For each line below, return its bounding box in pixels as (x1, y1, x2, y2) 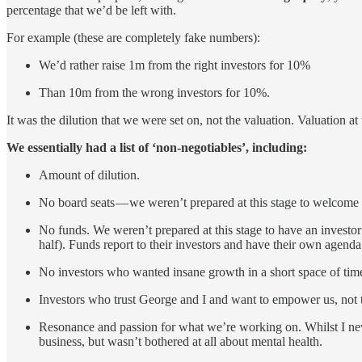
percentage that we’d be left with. (6, 2, 176, 17)
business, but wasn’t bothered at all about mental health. (39, 334, 322, 348)
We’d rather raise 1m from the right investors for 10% (39, 57, 310, 72)
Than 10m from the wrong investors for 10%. (39, 85, 270, 99)
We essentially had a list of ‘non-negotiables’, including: (6, 140, 307, 154)
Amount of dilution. (39, 167, 140, 182)
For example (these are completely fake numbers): (6, 30, 260, 44)
